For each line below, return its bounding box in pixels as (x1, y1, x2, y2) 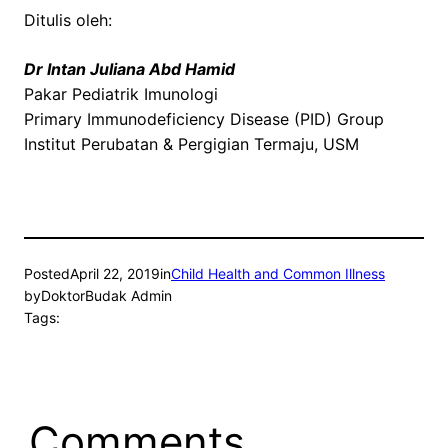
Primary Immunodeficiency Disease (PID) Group (24, 109, 384, 130)
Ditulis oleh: (24, 10, 112, 31)
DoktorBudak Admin (41, 287, 172, 305)
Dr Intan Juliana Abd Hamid (24, 59, 235, 80)
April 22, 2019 (70, 265, 160, 283)
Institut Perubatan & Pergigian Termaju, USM (24, 134, 359, 155)
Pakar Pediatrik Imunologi (24, 84, 218, 105)
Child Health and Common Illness (171, 265, 385, 283)
